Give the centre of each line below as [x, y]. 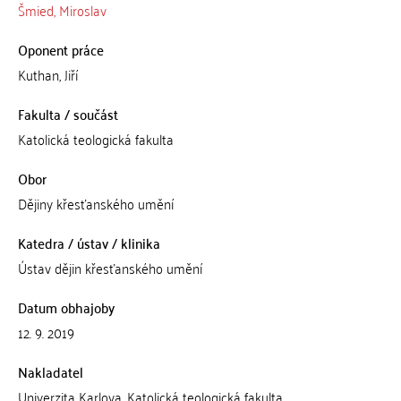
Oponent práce [60, 49]
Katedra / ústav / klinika [89, 243]
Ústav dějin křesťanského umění [110, 268]
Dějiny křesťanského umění [95, 203]
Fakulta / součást [68, 114]
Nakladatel [50, 371]
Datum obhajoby [66, 307]
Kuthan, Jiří [47, 74]
